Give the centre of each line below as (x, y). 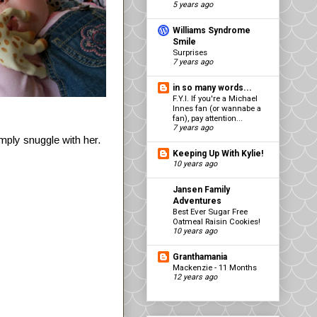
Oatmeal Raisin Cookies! (217, 221)
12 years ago (195, 277)
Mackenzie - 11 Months (215, 267)
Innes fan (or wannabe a (217, 108)
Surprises (190, 52)
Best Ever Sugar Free (210, 211)
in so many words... (212, 87)
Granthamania (200, 257)
